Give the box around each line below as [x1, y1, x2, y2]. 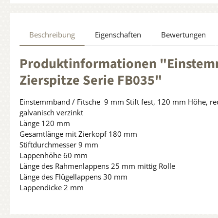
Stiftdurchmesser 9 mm [19, 139, 98, 149]
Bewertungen [161, 29, 206, 39]
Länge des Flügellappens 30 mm [19, 171, 127, 182]
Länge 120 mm [19, 118, 70, 128]
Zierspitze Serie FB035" [19, 70, 162, 90]
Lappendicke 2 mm [19, 182, 84, 192]
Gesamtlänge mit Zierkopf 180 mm [19, 128, 137, 139]
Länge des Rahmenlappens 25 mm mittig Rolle [19, 161, 175, 171]
